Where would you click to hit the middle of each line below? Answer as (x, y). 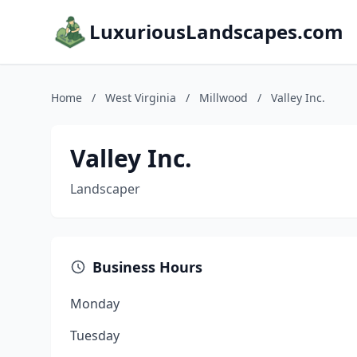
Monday (95, 304)
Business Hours (147, 267)
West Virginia (141, 98)
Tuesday (95, 335)
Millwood (224, 98)
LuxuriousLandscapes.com (216, 31)
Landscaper (105, 189)
